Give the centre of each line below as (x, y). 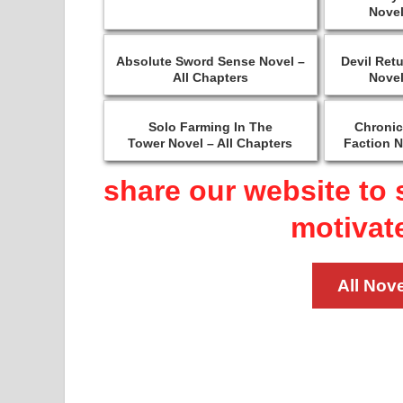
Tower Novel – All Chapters (210, 143)
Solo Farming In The (210, 127)
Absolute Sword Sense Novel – (210, 62)
